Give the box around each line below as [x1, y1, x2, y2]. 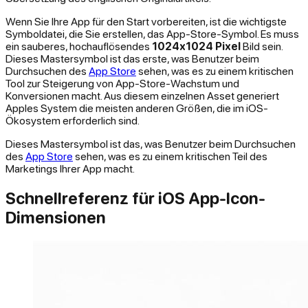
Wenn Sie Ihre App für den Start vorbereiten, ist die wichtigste [5, 14, 287, 27]
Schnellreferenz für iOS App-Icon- [5, 188, 265, 208]
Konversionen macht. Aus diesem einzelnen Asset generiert [5, 89, 279, 102]
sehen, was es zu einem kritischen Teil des [73, 149, 267, 162]
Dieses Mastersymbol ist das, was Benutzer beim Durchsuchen [5, 137, 296, 150]
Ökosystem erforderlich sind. [5, 113, 140, 126]
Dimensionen [5, 207, 106, 227]
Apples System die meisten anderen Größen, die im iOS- [5, 101, 268, 114]
